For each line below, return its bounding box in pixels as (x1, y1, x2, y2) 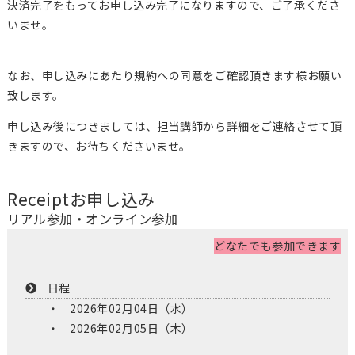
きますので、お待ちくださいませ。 (6, 137, 191, 154)
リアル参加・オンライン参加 (6, 208, 178, 228)
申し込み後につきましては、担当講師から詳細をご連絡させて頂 (6, 117, 342, 134)
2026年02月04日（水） (70, 300, 193, 316)
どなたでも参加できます (214, 237, 342, 254)
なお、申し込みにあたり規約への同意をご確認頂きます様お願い (6, 67, 342, 83)
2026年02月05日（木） (70, 319, 193, 336)
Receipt (6, 186, 70, 211)
